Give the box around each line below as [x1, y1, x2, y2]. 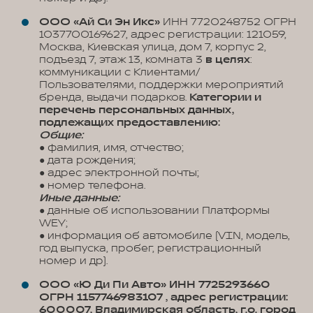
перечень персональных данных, [39, 103, 234, 117]
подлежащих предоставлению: [39, 116, 220, 129]
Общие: [39, 129, 83, 142]
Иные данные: [39, 191, 119, 205]
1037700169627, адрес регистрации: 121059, [39, 28, 286, 41]
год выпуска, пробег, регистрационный [39, 242, 261, 255]
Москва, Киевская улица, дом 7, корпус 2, [39, 41, 266, 54]
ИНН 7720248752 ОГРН [160, 15, 296, 29]
